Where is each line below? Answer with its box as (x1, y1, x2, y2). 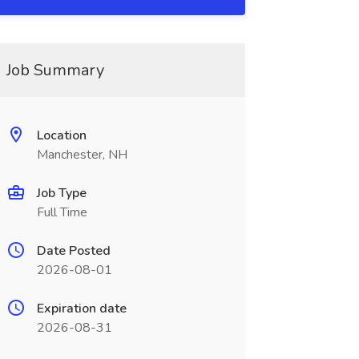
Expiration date (36, 300, 127, 317)
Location (36, 127, 87, 144)
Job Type (36, 184, 87, 202)
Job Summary (6, 59, 104, 81)
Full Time (36, 204, 87, 221)
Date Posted (36, 242, 111, 260)
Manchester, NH (36, 146, 127, 163)
